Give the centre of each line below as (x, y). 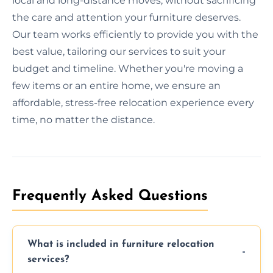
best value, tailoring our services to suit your (119, 51)
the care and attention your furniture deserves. (126, 17)
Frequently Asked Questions (110, 196)
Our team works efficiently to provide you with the (135, 34)
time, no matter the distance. (83, 119)
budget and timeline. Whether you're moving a (128, 68)
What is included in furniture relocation (121, 244)
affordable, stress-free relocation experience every (133, 102)
